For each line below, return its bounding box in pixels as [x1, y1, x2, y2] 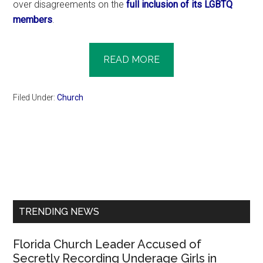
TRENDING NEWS [19, 205, 100, 217]
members [13, 14, 53, 25]
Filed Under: [13, 92, 58, 102]
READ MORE [103, 53, 160, 65]
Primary [12, 152, 76, 173]
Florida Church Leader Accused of [13, 237, 202, 251]
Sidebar [12, 173, 76, 194]
